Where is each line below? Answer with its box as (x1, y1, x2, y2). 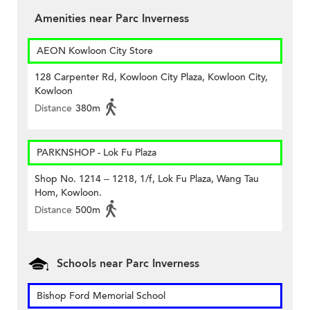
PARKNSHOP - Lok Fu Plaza (37, 146, 156, 160)
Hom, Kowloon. (35, 186, 102, 200)
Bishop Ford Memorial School (37, 289, 165, 303)
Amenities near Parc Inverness (35, 11, 189, 27)
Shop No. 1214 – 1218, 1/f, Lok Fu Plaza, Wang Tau (35, 172, 259, 186)
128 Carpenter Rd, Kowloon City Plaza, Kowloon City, (35, 71, 268, 84)
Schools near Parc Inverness (57, 256, 199, 272)
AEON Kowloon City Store (37, 44, 153, 58)
